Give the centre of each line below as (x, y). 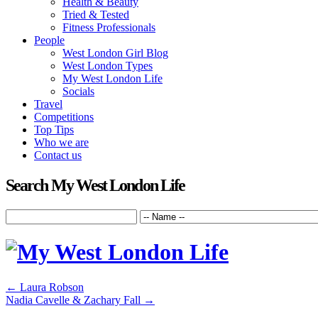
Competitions (64, 117)
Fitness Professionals (109, 27)
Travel (48, 104)
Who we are (61, 142)
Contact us (58, 155)
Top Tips (54, 130)
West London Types (108, 66)
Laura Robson (50, 287)
